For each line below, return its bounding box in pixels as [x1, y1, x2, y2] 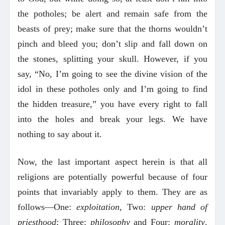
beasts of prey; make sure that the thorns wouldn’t [18, 23, 207, 34]
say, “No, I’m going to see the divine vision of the [18, 68, 207, 79]
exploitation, [76, 201, 123, 212]
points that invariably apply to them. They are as [18, 186, 207, 197]
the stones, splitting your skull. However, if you [18, 53, 207, 64]
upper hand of [151, 201, 208, 212]
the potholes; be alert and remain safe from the [18, 8, 207, 19]
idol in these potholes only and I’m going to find [18, 83, 207, 94]
